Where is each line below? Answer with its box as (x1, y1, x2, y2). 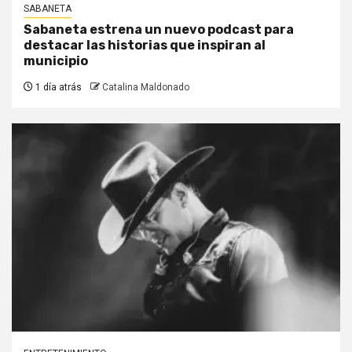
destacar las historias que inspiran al (24, 38, 266, 53)
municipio (24, 53, 88, 69)
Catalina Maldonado (102, 82, 189, 93)
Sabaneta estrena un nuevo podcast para (24, 22, 294, 38)
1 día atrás (33, 82, 82, 93)
